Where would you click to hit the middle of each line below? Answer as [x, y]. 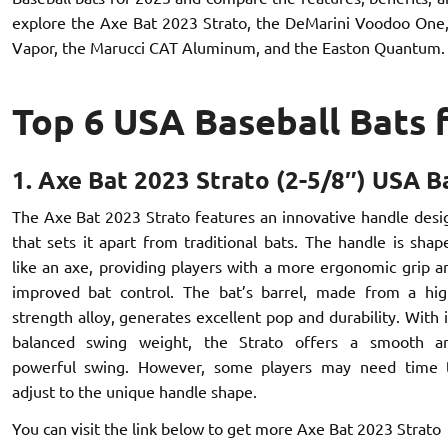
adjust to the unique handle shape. [134, 390]
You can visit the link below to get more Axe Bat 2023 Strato [226, 427]
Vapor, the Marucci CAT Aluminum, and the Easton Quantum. [228, 46]
